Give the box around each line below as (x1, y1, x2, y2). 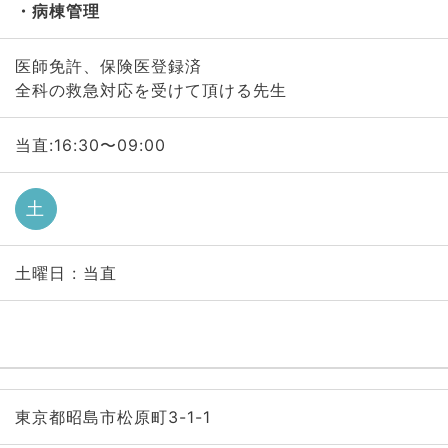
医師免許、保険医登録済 (14, 56, 202, 76)
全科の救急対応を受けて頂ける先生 (14, 80, 287, 100)
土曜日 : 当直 (14, 263, 117, 283)
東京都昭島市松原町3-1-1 (14, 407, 211, 427)
